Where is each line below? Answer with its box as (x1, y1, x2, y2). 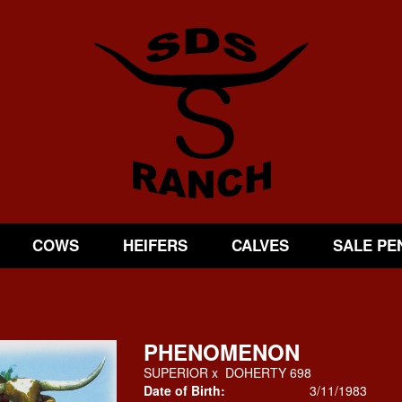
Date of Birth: (143, 381, 225, 399)
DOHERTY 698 (224, 363, 311, 381)
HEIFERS (122, 234, 188, 256)
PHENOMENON (143, 336, 300, 367)
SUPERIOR (143, 363, 208, 381)
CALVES (231, 234, 289, 256)
